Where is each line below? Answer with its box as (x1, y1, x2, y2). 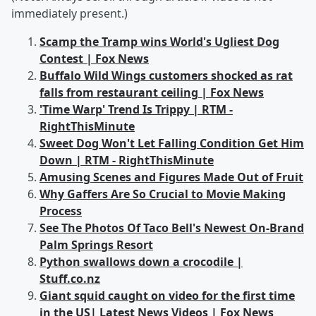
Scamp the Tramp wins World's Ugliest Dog (39, 34, 279, 49)
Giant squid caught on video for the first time (39, 288, 295, 303)
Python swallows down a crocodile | (39, 254, 243, 269)
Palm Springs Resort (39, 237, 153, 253)
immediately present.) (11, 6, 128, 21)
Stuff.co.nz (39, 271, 100, 286)
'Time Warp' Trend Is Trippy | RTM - (39, 102, 233, 117)
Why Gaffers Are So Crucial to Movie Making (39, 186, 286, 202)
